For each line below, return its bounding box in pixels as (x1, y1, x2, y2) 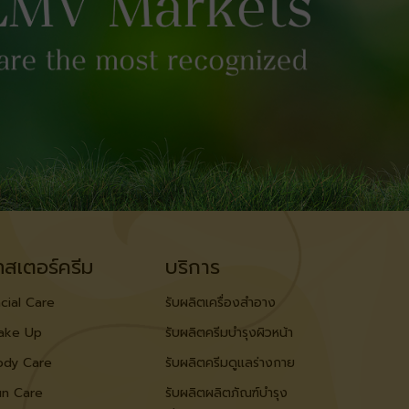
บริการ (165, 251, 220, 282)
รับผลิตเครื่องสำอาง (165, 292, 276, 312)
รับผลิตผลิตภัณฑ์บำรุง (165, 383, 288, 403)
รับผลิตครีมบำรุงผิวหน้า (165, 322, 293, 342)
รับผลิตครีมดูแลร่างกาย (165, 352, 295, 372)
